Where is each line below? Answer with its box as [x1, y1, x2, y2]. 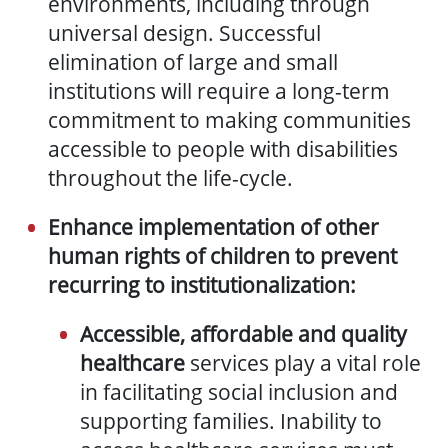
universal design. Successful [48, 19, 321, 48]
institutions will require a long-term [48, 77, 390, 106]
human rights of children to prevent [48, 242, 397, 271]
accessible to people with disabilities [48, 135, 398, 164]
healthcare [80, 349, 185, 378]
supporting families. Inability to [80, 407, 382, 436]
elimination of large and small [48, 48, 338, 77]
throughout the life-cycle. [48, 164, 298, 193]
